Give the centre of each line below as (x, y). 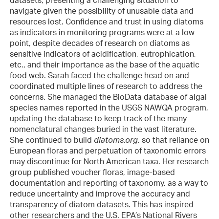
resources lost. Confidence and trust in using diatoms (107, 21)
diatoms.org (116, 140)
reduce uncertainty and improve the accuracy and (100, 193)
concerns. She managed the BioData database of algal (108, 97)
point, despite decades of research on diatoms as (100, 43)
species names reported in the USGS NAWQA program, (109, 107)
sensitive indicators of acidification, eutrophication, (103, 54)
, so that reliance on (174, 140)
